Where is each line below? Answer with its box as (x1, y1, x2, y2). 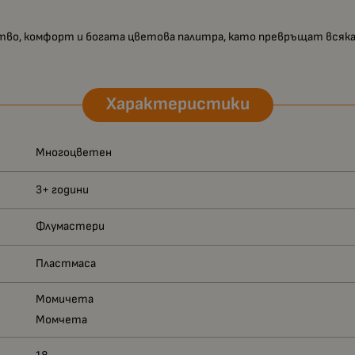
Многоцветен (36, 145, 113, 161)
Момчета (36, 311, 88, 327)
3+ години (36, 181, 90, 197)
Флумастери (36, 219, 105, 235)
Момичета (36, 292, 94, 307)
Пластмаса (36, 255, 97, 271)
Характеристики (105, 94, 250, 116)
